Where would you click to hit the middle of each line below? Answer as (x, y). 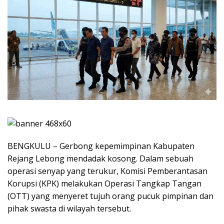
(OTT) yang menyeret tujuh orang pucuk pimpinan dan (110, 196)
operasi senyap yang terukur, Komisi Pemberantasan (107, 171)
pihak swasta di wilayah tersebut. (69, 208)
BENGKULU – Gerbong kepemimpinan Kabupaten (101, 146)
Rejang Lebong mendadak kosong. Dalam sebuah (100, 158)
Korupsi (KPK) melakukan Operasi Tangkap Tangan (104, 183)
